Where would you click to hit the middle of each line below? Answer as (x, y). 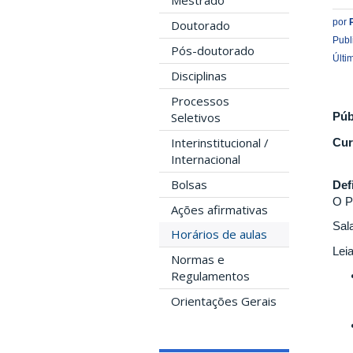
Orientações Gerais (224, 301)
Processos (200, 101)
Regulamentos (210, 276)
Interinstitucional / (220, 143)
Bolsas (189, 185)
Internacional (206, 160)
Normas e (198, 260)
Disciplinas (199, 76)
